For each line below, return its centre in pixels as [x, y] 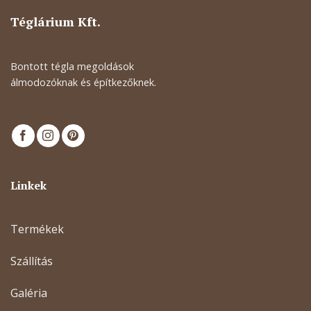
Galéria [29, 293]
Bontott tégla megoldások [72, 67]
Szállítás [32, 261]
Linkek [28, 186]
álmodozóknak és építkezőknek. [83, 83]
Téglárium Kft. [56, 22]
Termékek [37, 229]
